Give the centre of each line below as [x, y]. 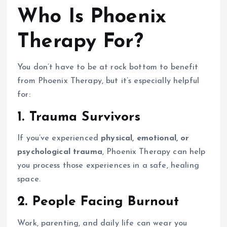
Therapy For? [80, 42]
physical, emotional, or [145, 139]
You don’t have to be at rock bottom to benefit [108, 67]
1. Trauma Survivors [79, 117]
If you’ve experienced [59, 139]
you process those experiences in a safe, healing [108, 166]
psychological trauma [60, 152]
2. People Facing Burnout [98, 202]
